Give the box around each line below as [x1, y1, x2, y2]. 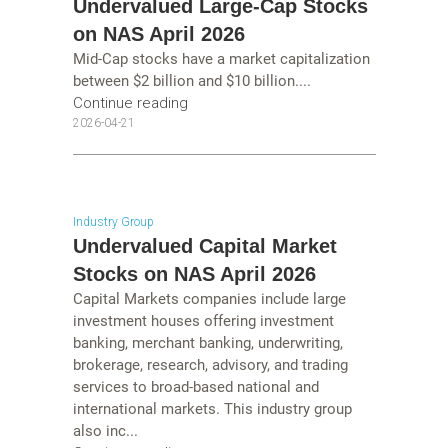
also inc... [72, 422, 138, 441]
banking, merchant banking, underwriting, [72, 334, 343, 353]
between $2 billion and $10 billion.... [72, 71, 311, 90]
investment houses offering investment [72, 312, 334, 331]
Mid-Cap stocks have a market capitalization [72, 49, 370, 68]
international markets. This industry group [72, 400, 352, 419]
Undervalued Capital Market [72, 235, 337, 258]
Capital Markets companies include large [72, 290, 346, 309]
